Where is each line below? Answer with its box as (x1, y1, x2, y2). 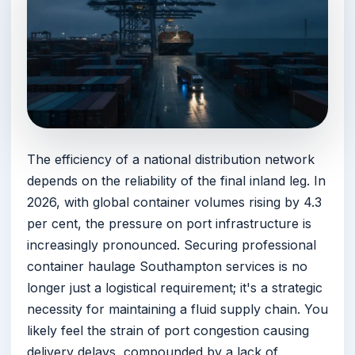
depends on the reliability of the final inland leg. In (27, 173, 326, 189)
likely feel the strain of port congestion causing (27, 323, 309, 339)
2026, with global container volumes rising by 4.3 (27, 194, 322, 211)
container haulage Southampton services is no (27, 258, 307, 275)
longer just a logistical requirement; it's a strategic (27, 280, 323, 296)
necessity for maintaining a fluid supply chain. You (27, 301, 328, 318)
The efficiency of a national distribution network (27, 151, 315, 168)
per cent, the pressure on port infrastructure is (27, 216, 311, 232)
